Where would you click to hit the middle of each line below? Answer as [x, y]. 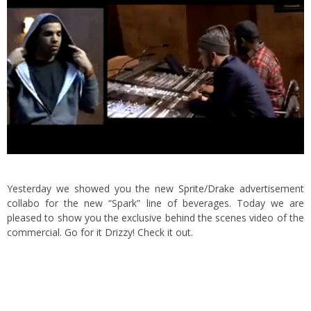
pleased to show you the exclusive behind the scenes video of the [155, 217]
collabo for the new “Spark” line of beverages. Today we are [155, 203]
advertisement [270, 188]
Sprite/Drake [207, 188]
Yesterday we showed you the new [93, 188]
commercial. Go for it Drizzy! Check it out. [100, 232]
